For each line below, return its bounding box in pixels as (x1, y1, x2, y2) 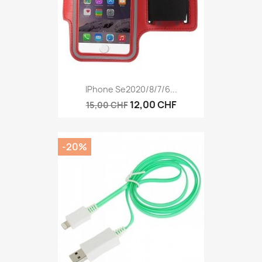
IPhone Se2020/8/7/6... (85, 84, 177, 95)
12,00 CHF (129, 98, 177, 112)
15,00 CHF (85, 99, 128, 111)
